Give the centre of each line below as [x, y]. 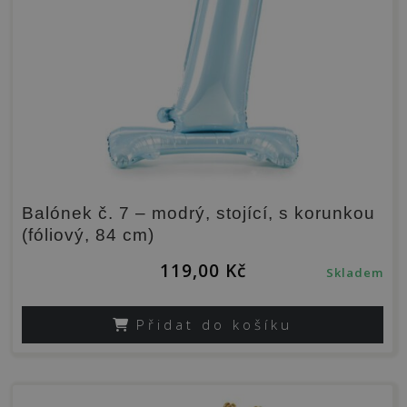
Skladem [355, 273]
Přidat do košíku [214, 325]
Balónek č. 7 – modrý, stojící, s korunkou [199, 213]
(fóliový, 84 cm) [88, 235]
